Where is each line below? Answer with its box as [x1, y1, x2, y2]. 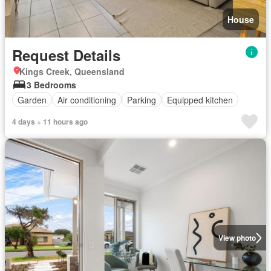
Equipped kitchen [167, 93, 233, 106]
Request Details [12, 45, 120, 65]
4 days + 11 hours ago [12, 116, 88, 127]
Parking [127, 93, 156, 106]
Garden [18, 93, 47, 106]
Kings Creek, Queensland [19, 65, 125, 77]
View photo [218, 232, 256, 244]
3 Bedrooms [27, 79, 76, 91]
